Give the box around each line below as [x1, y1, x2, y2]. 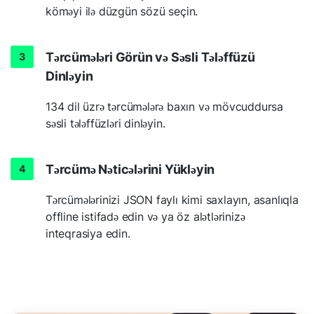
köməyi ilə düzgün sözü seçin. [46, 4, 198, 18]
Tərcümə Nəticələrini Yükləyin [46, 161, 215, 177]
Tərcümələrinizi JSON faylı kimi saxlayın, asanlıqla [46, 192, 299, 207]
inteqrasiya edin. [46, 226, 130, 240]
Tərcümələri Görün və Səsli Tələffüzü [46, 49, 255, 64]
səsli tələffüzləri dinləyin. [46, 116, 165, 130]
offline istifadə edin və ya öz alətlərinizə [46, 209, 245, 224]
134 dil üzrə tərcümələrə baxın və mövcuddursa [46, 99, 284, 114]
